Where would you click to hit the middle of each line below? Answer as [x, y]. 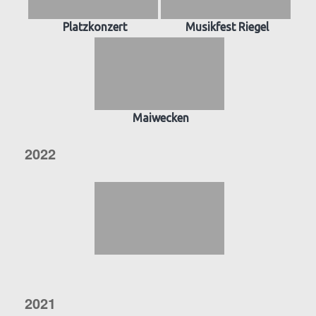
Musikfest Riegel [227, 27]
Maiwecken [161, 118]
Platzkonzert [95, 27]
